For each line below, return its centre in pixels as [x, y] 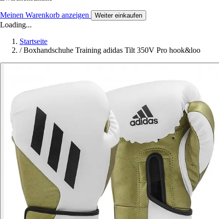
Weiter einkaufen [119, 15]
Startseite [33, 41]
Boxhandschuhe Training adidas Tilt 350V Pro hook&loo [112, 50]
